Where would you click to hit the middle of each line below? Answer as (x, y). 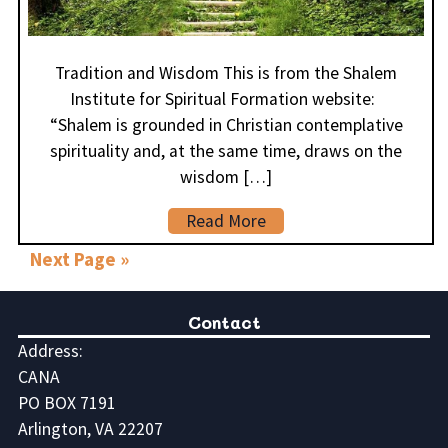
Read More (226, 220)
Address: (50, 351)
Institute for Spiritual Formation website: (226, 99)
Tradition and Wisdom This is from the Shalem (226, 73)
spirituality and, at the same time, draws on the (226, 151)
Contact (224, 322)
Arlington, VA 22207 (90, 429)
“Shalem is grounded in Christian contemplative (226, 125)
